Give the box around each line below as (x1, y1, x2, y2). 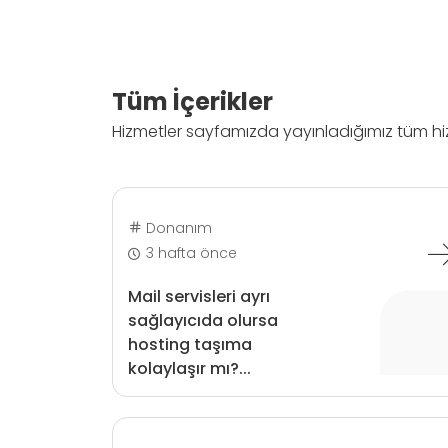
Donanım (141, 217, 212, 238)
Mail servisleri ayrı (127, 284, 270, 308)
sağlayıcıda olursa (127, 308, 278, 332)
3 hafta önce (146, 243, 238, 263)
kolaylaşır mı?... (127, 356, 251, 380)
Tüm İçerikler (111, 84, 273, 118)
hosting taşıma (127, 332, 252, 356)
